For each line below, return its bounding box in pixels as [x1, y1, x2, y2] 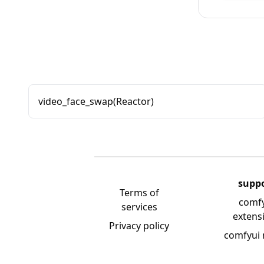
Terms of [119, 186, 159, 199]
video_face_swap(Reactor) [38, 95, 154, 108]
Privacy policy [109, 219, 170, 232]
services [121, 200, 157, 213]
